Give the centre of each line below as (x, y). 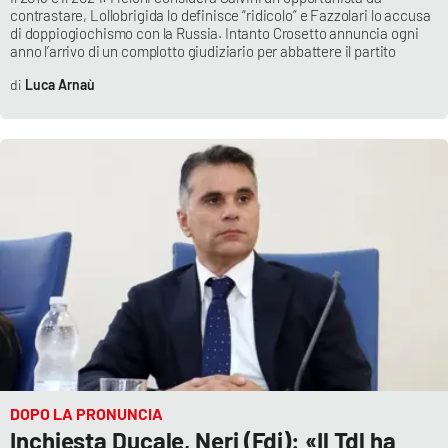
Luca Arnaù (59, 85)
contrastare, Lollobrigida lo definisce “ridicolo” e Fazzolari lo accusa (220, 15)
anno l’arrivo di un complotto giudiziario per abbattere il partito (203, 51)
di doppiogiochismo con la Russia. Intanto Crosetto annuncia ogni (214, 33)
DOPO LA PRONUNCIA (86, 414)
